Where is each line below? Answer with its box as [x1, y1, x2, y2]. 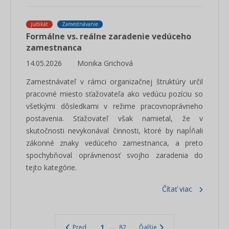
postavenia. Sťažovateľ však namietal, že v [26, 113, 203, 123]
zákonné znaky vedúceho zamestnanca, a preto [26, 138, 203, 148]
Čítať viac [162, 184, 192, 194]
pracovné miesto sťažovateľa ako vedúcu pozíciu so [26, 89, 203, 99]
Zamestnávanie [62, 20, 98, 28]
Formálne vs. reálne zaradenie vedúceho [26, 31, 191, 42]
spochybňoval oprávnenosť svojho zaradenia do [26, 150, 203, 160]
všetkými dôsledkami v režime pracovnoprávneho [26, 101, 203, 111]
